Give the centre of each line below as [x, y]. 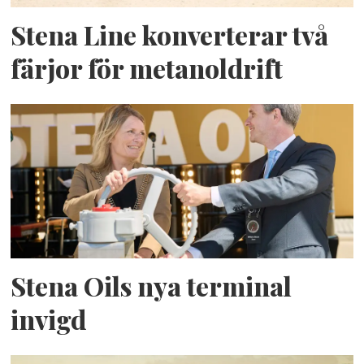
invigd [49, 320]
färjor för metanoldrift [147, 69]
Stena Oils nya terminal [152, 286]
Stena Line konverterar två [170, 35]
